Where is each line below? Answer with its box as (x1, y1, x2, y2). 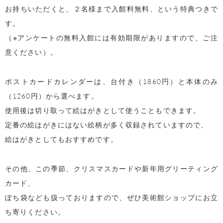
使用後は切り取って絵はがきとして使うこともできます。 (5, 105, 201, 115)
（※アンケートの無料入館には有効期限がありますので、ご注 (5, 32, 218, 43)
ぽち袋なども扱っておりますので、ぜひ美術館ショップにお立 (5, 192, 218, 202)
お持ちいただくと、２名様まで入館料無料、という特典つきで (5, 3, 218, 14)
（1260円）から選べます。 (5, 90, 99, 101)
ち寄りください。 (5, 206, 65, 217)
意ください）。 (5, 47, 58, 57)
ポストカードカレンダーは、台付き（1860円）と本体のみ (5, 76, 218, 86)
